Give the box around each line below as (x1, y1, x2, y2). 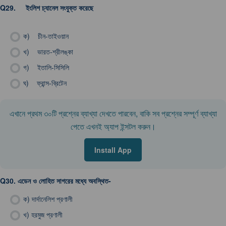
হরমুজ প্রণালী (31, 209, 63, 219)
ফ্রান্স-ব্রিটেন (31, 78, 67, 88)
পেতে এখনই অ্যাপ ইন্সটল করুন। (70, 121, 156, 132)
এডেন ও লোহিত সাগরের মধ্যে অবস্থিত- (18, 176, 111, 186)
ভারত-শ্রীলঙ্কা (31, 46, 73, 56)
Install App (94, 145, 132, 155)
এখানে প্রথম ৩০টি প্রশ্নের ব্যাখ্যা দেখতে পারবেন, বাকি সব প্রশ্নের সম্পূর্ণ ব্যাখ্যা (9, 107, 217, 119)
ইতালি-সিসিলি (31, 62, 69, 72)
